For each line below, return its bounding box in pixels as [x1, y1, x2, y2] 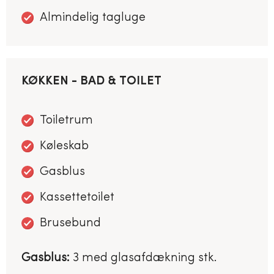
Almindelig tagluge [40, 11, 146, 24]
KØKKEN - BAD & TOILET [21, 75, 161, 87]
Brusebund [40, 217, 101, 229]
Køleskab [40, 139, 89, 152]
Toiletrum [40, 114, 93, 127]
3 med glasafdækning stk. [70, 251, 217, 264]
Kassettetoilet [40, 191, 114, 204]
